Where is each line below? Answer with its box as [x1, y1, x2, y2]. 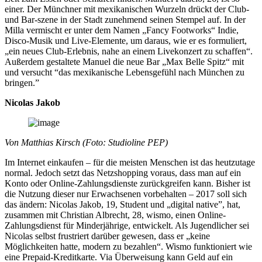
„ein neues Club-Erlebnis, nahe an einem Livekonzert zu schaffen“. [5, 46, 253, 56]
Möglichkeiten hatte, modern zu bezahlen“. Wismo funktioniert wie [5, 241, 252, 251]
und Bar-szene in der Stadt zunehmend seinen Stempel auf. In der [5, 14, 246, 25]
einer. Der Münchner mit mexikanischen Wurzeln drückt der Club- [5, 4, 249, 14]
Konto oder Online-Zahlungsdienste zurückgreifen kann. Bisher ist [5, 178, 250, 188]
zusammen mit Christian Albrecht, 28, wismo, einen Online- [5, 209, 226, 220]
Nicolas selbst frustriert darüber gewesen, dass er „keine [5, 230, 210, 241]
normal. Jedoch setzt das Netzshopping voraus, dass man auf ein [5, 167, 241, 178]
